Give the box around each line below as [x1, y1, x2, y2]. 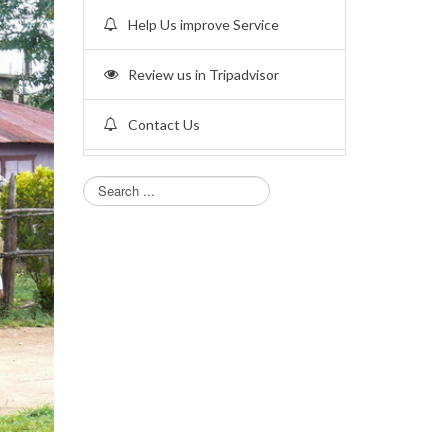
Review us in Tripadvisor [127, 66, 279, 83]
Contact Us [127, 116, 200, 133]
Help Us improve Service [127, 16, 279, 33]
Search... [82, 178, 131, 194]
